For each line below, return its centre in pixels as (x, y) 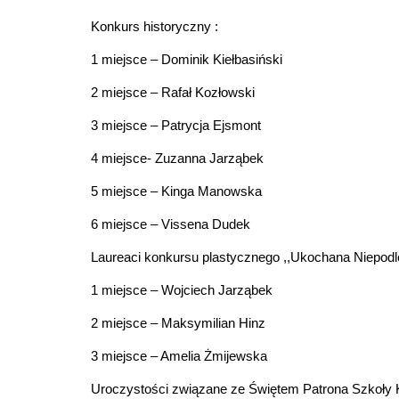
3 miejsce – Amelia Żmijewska (179, 356)
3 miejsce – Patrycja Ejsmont (176, 125)
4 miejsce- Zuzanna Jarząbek (177, 158)
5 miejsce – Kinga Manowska (176, 191)
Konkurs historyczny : (155, 26)
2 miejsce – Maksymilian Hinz (178, 323)
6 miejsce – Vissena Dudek (171, 224)
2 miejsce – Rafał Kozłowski (173, 92)
